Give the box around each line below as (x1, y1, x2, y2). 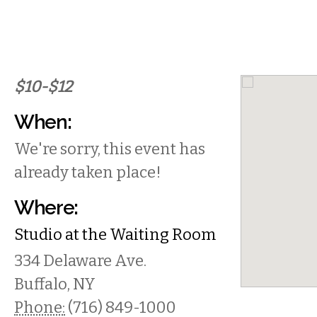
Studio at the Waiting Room (14, 225, 216, 244)
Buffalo (14, 275, 67, 294)
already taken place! (14, 163, 161, 182)
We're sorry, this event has (14, 139, 205, 158)
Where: (14, 196, 78, 219)
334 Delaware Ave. (14, 251, 146, 270)
